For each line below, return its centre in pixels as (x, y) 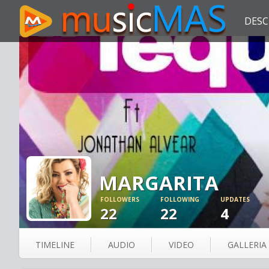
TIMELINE (55, 245)
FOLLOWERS (120, 199)
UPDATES (235, 199)
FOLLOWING (180, 199)
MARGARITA (159, 183)
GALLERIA (247, 245)
